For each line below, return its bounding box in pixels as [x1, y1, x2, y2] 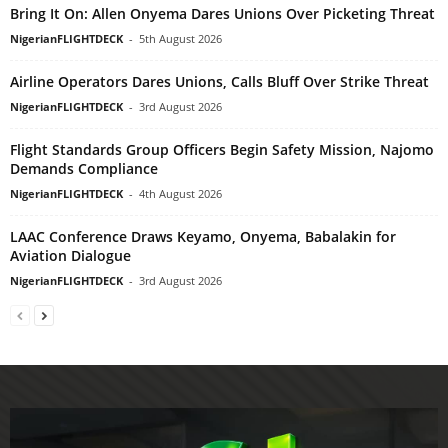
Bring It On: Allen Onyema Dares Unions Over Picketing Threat [10, 3, 435, 23]
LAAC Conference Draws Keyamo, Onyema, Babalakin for [10, 226, 396, 246]
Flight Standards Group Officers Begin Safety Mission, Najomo [10, 139, 434, 159]
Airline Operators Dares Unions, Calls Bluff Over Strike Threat [10, 71, 429, 91]
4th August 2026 [139, 185, 222, 201]
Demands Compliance [10, 158, 158, 178]
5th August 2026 [139, 30, 222, 46]
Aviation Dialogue [10, 245, 131, 265]
